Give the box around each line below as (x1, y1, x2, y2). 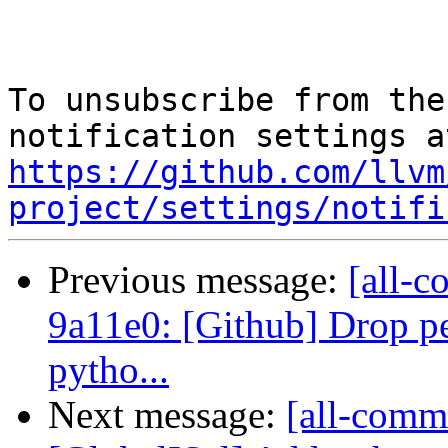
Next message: (48, 393, 286, 437)
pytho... (48, 348, 169, 392)
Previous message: (48, 258, 348, 302)
